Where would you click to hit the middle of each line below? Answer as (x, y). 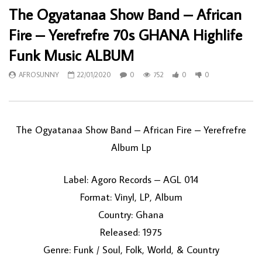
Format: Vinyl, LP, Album (131, 197)
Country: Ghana (131, 215)
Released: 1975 (131, 232)
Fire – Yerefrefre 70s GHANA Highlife (125, 35)
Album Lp (131, 148)
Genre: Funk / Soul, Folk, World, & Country (131, 250)
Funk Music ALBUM (71, 55)
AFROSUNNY (39, 75)
